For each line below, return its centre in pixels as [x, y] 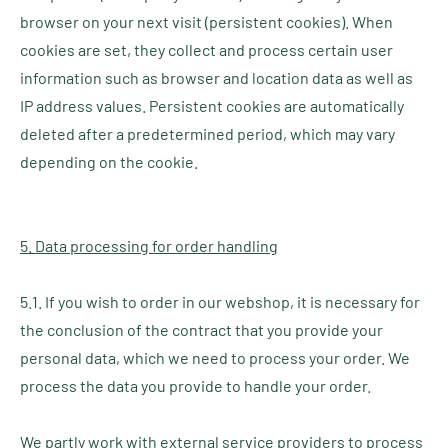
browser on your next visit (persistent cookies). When [206, 21]
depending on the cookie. [109, 161]
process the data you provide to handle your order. [195, 385]
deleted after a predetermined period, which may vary [207, 133]
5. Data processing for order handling [149, 245]
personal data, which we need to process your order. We [215, 357]
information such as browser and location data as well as [216, 77]
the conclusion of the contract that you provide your [201, 329]
